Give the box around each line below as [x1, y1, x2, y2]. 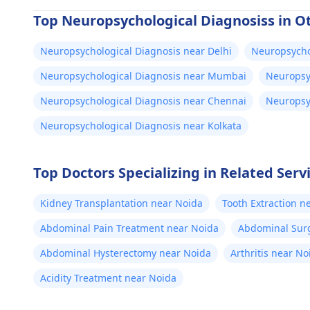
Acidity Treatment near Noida [40, 271, 176, 284]
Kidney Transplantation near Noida [40, 197, 203, 210]
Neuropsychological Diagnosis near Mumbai [40, 69, 246, 82]
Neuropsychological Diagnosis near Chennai [40, 94, 246, 107]
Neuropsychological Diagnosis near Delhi [40, 44, 232, 57]
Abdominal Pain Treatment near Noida [40, 221, 219, 235]
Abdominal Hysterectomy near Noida [40, 246, 211, 259]
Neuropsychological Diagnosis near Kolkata [40, 119, 241, 132]
